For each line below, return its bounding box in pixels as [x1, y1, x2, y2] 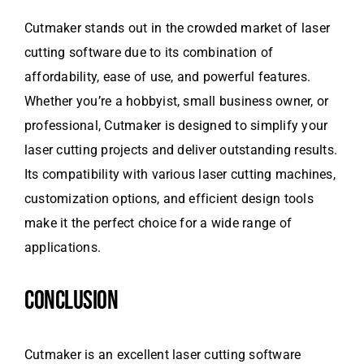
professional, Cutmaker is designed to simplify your [24, 118, 328, 134]
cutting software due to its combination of [24, 45, 274, 61]
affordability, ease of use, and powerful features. [24, 69, 310, 85]
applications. [24, 240, 102, 256]
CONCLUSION [24, 285, 119, 318]
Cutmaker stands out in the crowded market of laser [24, 20, 330, 37]
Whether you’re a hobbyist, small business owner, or [24, 93, 329, 110]
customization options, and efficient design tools [24, 191, 314, 207]
